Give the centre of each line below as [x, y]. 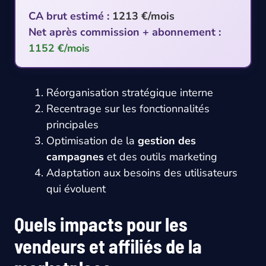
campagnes [75, 157]
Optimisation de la [92, 141]
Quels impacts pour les [101, 224]
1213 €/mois [143, 16]
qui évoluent [76, 189]
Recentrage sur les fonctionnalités [128, 109]
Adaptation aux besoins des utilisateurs [142, 173]
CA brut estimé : [69, 16]
